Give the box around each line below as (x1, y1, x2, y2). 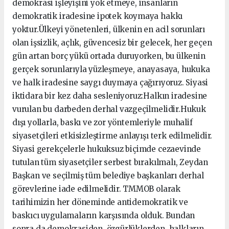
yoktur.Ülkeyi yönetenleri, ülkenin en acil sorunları (12, 25, 205, 35)
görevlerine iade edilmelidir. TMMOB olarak (12, 184, 180, 194)
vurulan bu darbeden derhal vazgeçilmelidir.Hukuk (12, 104, 206, 114)
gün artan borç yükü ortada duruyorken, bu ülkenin (12, 51, 205, 61)
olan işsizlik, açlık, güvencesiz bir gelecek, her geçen (12, 38, 212, 48)
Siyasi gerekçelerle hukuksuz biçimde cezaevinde (12, 144, 201, 154)
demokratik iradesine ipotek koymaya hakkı (12, 11, 183, 21)
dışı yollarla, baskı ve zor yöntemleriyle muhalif (12, 118, 193, 128)
